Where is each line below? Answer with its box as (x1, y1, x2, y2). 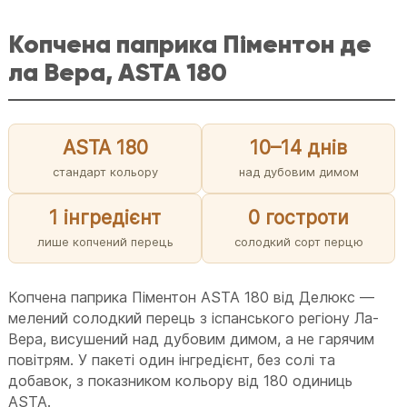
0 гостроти (248, 205, 350, 229)
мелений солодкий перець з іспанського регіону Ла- (8, 308, 380, 327)
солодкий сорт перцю (233, 233, 363, 249)
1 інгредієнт (49, 205, 162, 229)
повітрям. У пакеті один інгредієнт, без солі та (8, 350, 336, 369)
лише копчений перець (36, 233, 174, 249)
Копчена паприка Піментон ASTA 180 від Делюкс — (8, 287, 375, 306)
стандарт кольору (52, 164, 158, 179)
